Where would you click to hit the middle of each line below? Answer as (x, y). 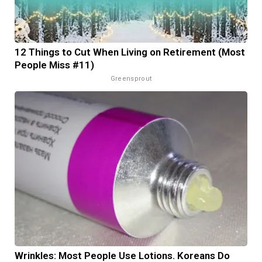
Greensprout (131, 78)
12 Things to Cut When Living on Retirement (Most (130, 52)
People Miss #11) (54, 65)
